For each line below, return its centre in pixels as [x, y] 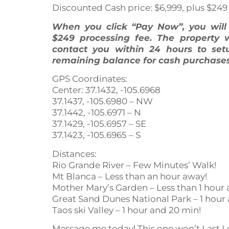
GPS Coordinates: [90, 79]
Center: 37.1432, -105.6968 [106, 90]
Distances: [74, 154]
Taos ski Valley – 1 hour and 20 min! [127, 210]
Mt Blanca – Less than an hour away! [130, 176]
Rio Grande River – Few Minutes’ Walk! [134, 165]
